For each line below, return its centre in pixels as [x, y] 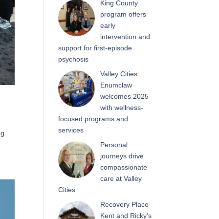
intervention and [125, 37]
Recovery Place [124, 204]
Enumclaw [116, 85]
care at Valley [121, 178]
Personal [114, 145]
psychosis [74, 59]
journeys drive [122, 156]
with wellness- [121, 108]
